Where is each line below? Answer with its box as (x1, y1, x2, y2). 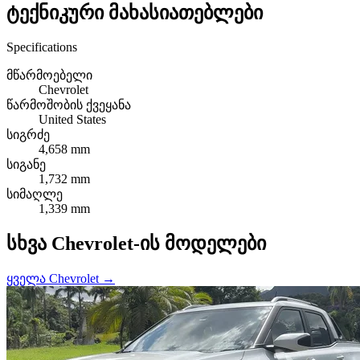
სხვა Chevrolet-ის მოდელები (6, 232, 266, 254)
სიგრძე (6, 127, 50, 141)
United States (39, 112, 106, 126)
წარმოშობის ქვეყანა (6, 97, 131, 112)
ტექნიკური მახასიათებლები (6, 2, 263, 23)
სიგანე (6, 157, 46, 171)
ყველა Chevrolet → (6, 271, 115, 285)
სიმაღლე (6, 186, 63, 201)
